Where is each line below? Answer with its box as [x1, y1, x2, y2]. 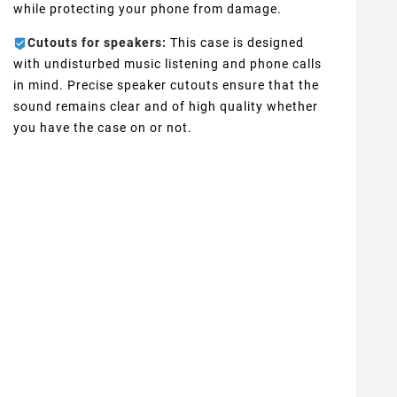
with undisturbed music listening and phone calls [12, 56, 322, 71]
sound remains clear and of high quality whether [12, 98, 318, 113]
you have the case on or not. [12, 120, 192, 135]
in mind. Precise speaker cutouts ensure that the [12, 77, 319, 92]
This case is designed [166, 35, 304, 50]
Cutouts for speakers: [27, 35, 167, 50]
